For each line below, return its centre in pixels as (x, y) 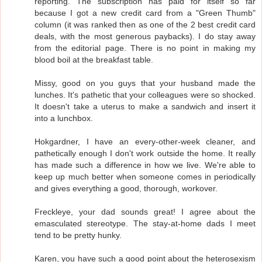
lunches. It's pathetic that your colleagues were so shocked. (145, 94)
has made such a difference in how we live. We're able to (145, 165)
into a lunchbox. (64, 118)
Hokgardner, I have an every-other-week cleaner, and (145, 141)
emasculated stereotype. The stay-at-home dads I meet (145, 223)
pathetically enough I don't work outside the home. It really (145, 153)
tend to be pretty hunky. (78, 235)
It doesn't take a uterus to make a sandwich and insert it (145, 106)
